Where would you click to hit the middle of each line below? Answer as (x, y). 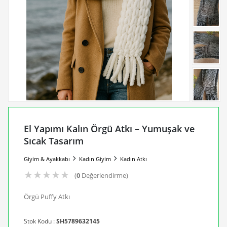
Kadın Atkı (133, 159)
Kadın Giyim (95, 159)
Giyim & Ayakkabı (47, 159)
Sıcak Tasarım (53, 141)
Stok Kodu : (40, 221)
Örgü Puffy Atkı (47, 197)
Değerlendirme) (104, 176)
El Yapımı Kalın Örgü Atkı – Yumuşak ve (109, 129)
